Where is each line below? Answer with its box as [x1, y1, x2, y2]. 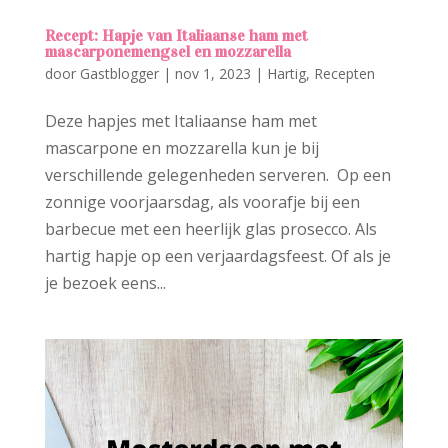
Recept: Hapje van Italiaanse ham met [44, 25, 308, 45]
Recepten [313, 63, 375, 83]
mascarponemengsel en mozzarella [44, 41, 291, 61]
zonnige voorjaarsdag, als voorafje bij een [44, 190, 360, 213]
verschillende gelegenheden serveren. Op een [44, 163, 391, 186]
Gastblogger [79, 63, 159, 83]
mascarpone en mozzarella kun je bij [44, 136, 319, 159]
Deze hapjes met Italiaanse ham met [44, 109, 317, 132]
